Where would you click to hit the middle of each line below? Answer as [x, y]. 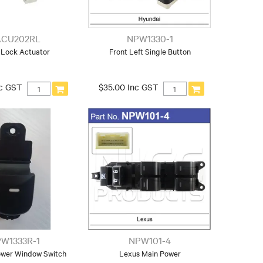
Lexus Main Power [150, 253]
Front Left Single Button [150, 51]
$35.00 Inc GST [128, 87]
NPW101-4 [150, 240]
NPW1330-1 [150, 38]
